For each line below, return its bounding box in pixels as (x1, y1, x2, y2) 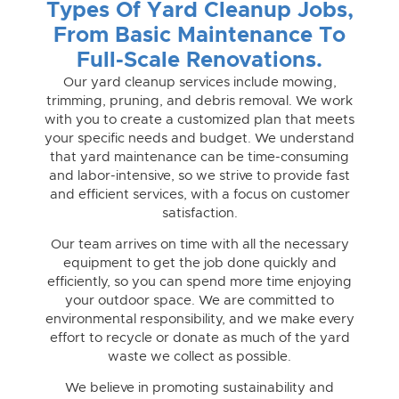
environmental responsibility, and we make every (45, 312, 354, 326)
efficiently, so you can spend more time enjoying (47, 274, 352, 289)
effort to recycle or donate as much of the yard (49, 330, 350, 345)
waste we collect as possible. (108, 349, 291, 363)
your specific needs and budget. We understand (45, 131, 354, 145)
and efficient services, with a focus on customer (49, 187, 350, 201)
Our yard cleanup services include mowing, (62, 75, 337, 89)
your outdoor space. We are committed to (65, 293, 334, 307)
